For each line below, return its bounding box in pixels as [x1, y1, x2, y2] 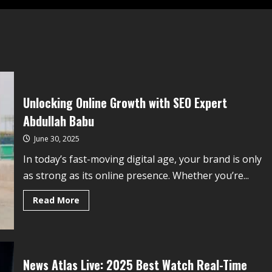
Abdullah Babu [22, 112, 94, 130]
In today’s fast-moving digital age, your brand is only [22, 152, 262, 166]
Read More [32, 194, 80, 206]
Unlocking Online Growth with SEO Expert [22, 93, 227, 112]
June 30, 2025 [32, 134, 80, 144]
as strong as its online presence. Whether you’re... [22, 169, 249, 182]
